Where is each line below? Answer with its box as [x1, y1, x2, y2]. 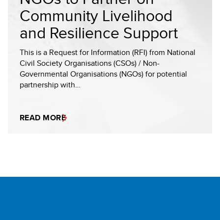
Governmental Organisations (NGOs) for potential [20, 68, 187, 80]
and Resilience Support [20, 21, 178, 44]
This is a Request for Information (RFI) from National [20, 47, 195, 58]
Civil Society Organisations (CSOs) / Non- [20, 57, 160, 69]
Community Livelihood [20, 4, 172, 27]
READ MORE [20, 112, 66, 123]
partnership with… [20, 79, 81, 90]
